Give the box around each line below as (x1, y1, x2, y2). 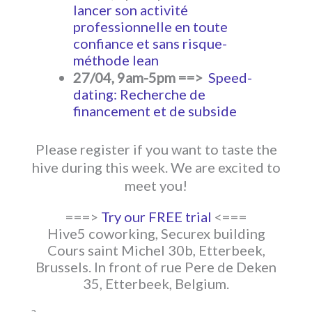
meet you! (125, 176, 187, 194)
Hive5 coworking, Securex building (47, 224, 265, 242)
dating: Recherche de (73, 85, 205, 102)
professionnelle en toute (73, 17, 228, 35)
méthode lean (73, 51, 159, 68)
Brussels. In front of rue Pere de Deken (36, 258, 276, 275)
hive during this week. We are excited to (31, 158, 281, 175)
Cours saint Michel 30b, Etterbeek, (47, 241, 265, 258)
